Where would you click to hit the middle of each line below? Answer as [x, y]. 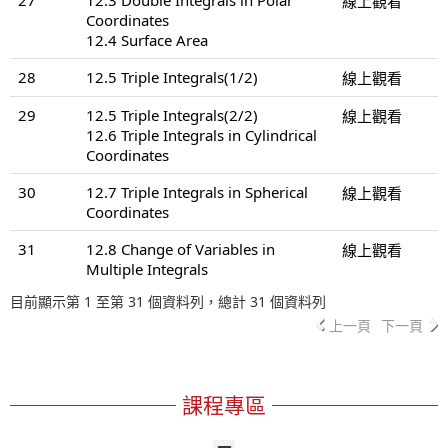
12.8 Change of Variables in [180, 248]
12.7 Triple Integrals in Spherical [197, 191]
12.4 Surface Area [147, 39]
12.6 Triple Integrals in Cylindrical [201, 134]
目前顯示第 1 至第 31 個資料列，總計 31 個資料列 [168, 301]
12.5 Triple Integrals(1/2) [172, 76]
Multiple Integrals [147, 268]
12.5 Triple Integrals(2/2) [172, 114]
